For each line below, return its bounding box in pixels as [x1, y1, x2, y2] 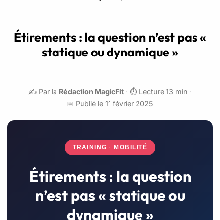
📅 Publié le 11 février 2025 [67, 99, 153, 108]
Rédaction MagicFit [59, 87, 124, 96]
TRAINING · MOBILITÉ [72, 144, 148, 150]
